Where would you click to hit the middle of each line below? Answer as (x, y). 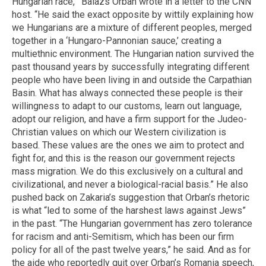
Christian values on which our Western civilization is (119, 132)
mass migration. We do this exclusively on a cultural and (127, 171)
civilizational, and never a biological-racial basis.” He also (130, 184)
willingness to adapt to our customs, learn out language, (127, 106)
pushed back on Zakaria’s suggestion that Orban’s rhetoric (131, 197)
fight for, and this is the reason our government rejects (123, 158)
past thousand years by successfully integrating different (131, 66)
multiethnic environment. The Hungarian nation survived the (133, 53)
